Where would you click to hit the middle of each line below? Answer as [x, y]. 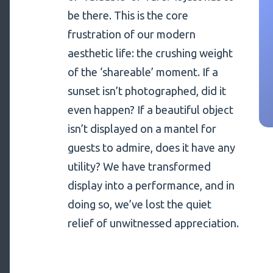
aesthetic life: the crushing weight [150, 53]
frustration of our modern [131, 34]
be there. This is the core [128, 16]
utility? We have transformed [139, 167]
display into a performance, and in [151, 186]
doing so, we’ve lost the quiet [139, 204]
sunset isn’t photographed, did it [147, 91]
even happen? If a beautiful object [150, 110]
